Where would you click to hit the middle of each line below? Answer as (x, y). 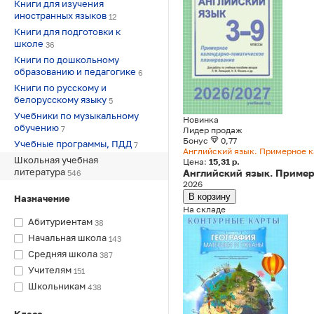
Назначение (42, 198)
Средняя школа (63, 254)
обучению (36, 128)
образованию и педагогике (75, 71)
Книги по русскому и (60, 88)
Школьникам (57, 286)
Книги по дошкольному (67, 60)
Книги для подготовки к (67, 32)
